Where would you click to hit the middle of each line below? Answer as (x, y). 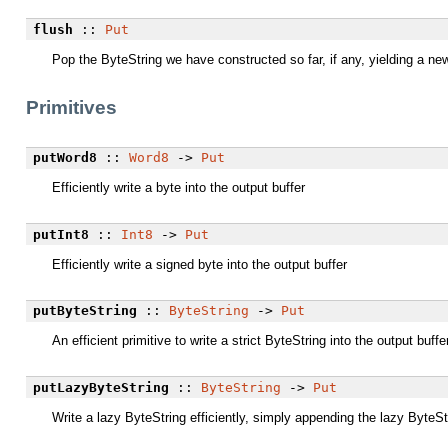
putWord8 (64, 158)
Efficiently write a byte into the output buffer (178, 188)
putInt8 (60, 234)
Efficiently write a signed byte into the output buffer (199, 264)
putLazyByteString (100, 387)
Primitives (71, 107)
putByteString (84, 311)
